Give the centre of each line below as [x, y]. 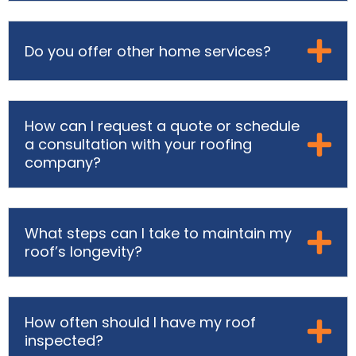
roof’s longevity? [83, 252]
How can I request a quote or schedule [162, 126]
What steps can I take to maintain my [158, 234]
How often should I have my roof [140, 323]
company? [63, 163]
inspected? [64, 341]
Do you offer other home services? [148, 51]
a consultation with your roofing [138, 145]
